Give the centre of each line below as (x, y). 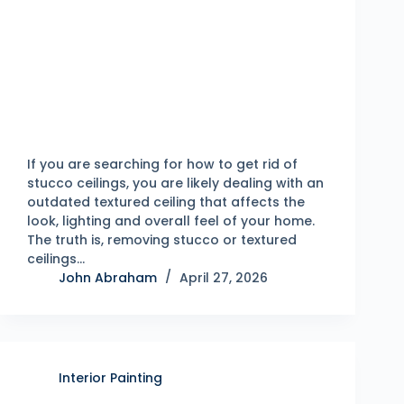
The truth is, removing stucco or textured (162, 240)
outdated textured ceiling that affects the (166, 202)
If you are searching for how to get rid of (162, 164)
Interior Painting (110, 378)
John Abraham (108, 278)
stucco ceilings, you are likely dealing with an (175, 183)
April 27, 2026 (224, 278)
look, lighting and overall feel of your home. (171, 221)
